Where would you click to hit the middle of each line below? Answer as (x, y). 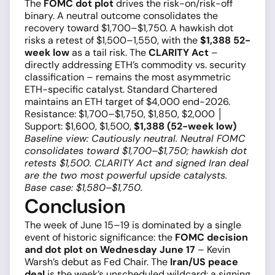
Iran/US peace (204, 262)
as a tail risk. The (109, 53)
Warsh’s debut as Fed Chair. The (97, 262)
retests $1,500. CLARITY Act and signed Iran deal (137, 163)
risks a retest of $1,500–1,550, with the (112, 41)
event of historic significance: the (100, 238)
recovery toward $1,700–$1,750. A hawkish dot (129, 28)
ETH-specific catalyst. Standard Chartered (121, 90)
